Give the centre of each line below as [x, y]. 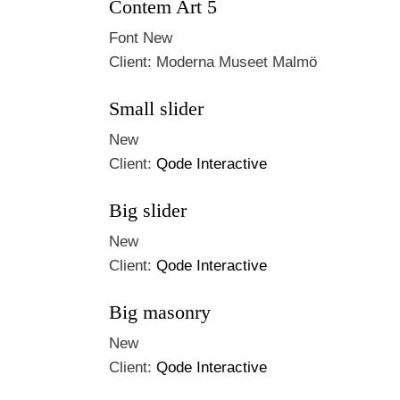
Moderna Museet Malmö [237, 62]
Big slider [148, 210]
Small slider [156, 108]
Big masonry [160, 312]
